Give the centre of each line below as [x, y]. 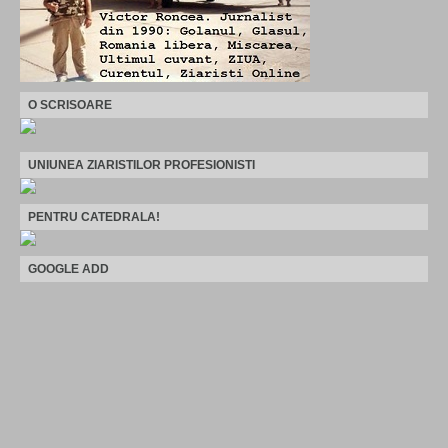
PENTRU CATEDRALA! [94, 216]
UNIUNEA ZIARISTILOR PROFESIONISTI [141, 164]
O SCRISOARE [70, 104]
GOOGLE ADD [68, 268]
